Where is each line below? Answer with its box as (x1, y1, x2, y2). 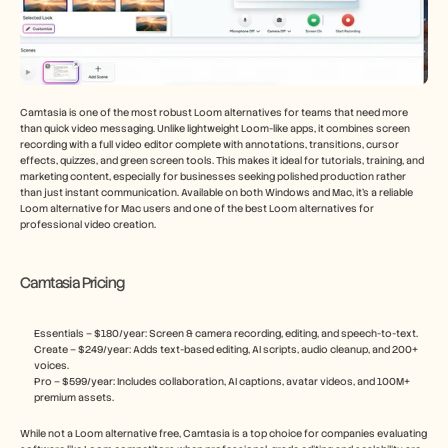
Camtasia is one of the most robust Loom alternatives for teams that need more (20, 106, 408, 120)
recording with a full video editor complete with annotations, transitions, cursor (20, 138, 399, 152)
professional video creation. (20, 218, 156, 232)
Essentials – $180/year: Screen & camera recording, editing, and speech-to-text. (34, 327, 418, 341)
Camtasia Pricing (20, 273, 125, 294)
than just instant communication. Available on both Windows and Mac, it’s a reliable (20, 186, 413, 200)
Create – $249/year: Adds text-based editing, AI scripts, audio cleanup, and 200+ (34, 343, 418, 357)
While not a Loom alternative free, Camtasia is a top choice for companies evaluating (20, 427, 427, 441)
